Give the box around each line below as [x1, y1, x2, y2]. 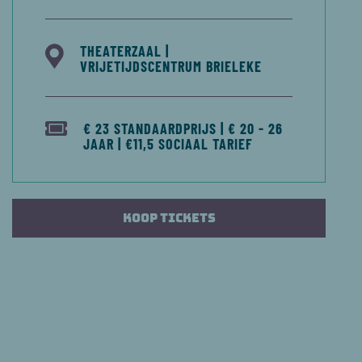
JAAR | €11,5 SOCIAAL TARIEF [83, 134, 253, 153]
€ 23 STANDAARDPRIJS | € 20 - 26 [83, 119, 283, 137]
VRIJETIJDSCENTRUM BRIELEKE [80, 57, 263, 75]
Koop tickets [122, 211, 216, 224]
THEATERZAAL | [80, 41, 170, 60]
